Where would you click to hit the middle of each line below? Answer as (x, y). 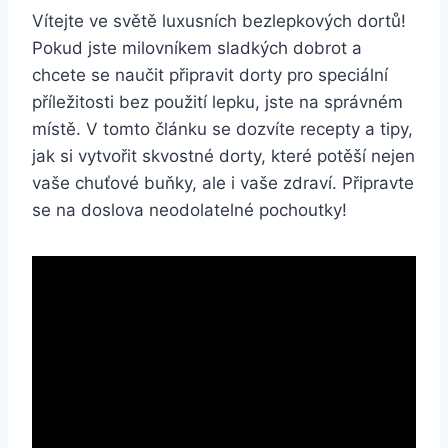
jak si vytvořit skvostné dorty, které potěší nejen (223, 155)
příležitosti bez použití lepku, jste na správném (217, 101)
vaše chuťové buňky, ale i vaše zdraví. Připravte (223, 182)
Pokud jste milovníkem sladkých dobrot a (197, 47)
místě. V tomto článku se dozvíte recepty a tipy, (222, 128)
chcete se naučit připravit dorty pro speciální (210, 74)
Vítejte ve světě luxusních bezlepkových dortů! (219, 20)
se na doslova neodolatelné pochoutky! (189, 209)
